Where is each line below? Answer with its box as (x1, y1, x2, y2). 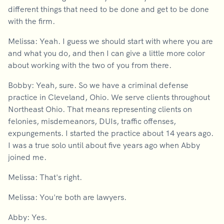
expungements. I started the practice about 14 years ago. (8, 128, 213, 138)
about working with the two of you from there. (8, 60, 171, 70)
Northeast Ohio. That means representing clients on (8, 104, 192, 114)
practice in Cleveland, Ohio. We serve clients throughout (8, 92, 210, 102)
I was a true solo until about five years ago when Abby (8, 140, 200, 150)
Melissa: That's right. (8, 172, 82, 182)
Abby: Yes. (8, 212, 49, 222)
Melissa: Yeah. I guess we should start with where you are (8, 36, 213, 46)
